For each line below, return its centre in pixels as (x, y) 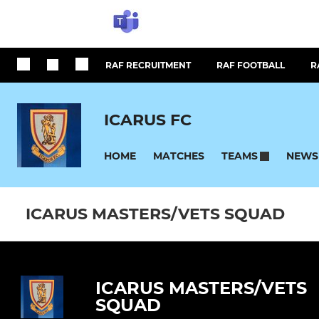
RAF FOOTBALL (251, 65)
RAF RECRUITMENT (148, 65)
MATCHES (179, 156)
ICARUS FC (148, 120)
